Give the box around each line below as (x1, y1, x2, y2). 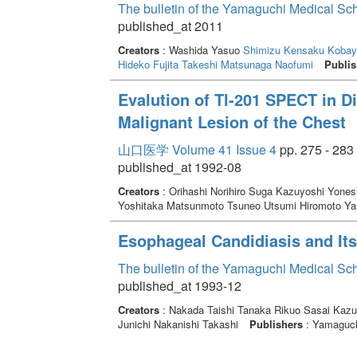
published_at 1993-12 (117, 276, 241, 295)
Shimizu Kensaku (242, 41, 324, 57)
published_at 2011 (117, 16, 223, 35)
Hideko (117, 56, 150, 72)
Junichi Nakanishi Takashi (117, 316, 241, 331)
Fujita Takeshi (152, 56, 218, 72)
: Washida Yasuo (159, 41, 243, 57)
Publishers (249, 316, 303, 331)
